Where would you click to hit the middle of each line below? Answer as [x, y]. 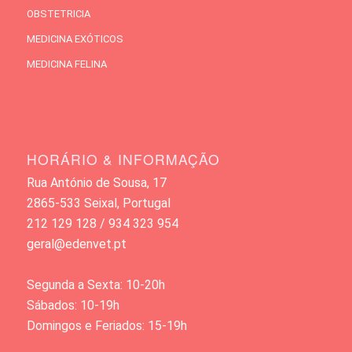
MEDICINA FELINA [66, 64]
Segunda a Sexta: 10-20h [95, 284]
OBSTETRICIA [58, 13]
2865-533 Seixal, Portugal [98, 203]
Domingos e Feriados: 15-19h [106, 325]
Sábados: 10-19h [73, 305]
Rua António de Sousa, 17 [96, 182]
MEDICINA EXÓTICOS [75, 38]
